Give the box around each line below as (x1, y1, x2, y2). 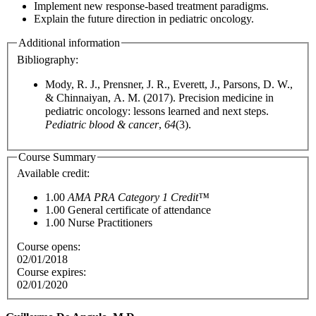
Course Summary (18, 150, 96, 163)
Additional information (18, 37, 120, 49)
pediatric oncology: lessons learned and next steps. (45, 104, 269, 117)
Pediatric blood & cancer (45, 118, 159, 130)
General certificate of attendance (68, 204, 211, 217)
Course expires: (17, 266, 89, 279)
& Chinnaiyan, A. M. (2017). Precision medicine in (45, 91, 274, 104)
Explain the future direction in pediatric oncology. (34, 13, 254, 25)
